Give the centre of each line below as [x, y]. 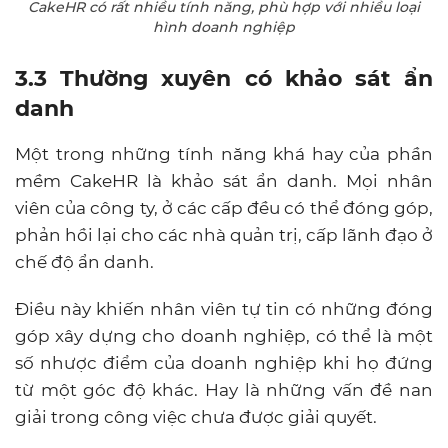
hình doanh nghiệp [224, 26]
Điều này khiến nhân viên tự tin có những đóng [224, 308]
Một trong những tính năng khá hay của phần [224, 153]
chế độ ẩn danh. [86, 261]
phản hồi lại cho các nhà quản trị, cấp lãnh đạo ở [224, 234]
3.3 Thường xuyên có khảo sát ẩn [224, 78]
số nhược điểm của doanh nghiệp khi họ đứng [224, 362]
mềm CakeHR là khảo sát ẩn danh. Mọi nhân [224, 180]
